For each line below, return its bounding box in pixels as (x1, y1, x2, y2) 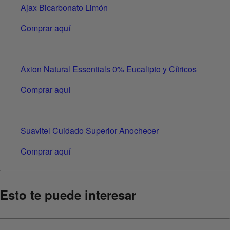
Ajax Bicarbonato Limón (21, 1, 108, 13)
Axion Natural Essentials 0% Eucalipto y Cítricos (21, 63, 197, 75)
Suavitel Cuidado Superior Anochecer (21, 124, 159, 137)
